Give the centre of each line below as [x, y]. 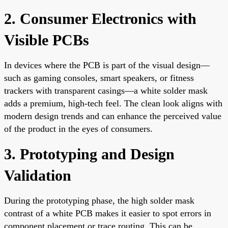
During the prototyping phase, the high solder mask [99, 200]
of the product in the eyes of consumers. [78, 129]
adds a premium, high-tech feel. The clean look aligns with [113, 103]
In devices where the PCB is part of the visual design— [107, 65]
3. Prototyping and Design [89, 154]
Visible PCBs [47, 40]
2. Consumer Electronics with [100, 18]
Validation [38, 175]
